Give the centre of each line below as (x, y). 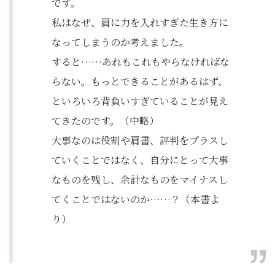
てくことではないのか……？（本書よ (136, 199)
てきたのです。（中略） (105, 121)
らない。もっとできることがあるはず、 (140, 81)
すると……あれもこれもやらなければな (141, 62)
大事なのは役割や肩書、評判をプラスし (140, 140)
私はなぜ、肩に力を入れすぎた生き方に (140, 22)
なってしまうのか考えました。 (120, 42)
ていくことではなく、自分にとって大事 (140, 160)
